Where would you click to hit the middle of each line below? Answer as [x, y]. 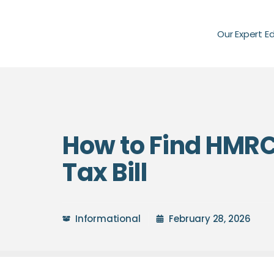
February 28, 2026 [210, 218]
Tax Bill [105, 172]
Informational [108, 218]
